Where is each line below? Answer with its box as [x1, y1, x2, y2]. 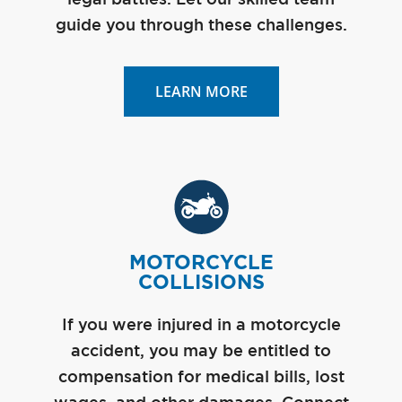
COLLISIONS [137, 269, 265, 293]
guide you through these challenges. [55, 18, 347, 33]
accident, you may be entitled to [71, 344, 331, 359]
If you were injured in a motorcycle [61, 318, 341, 333]
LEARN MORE [154, 81, 248, 101]
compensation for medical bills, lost [57, 370, 345, 385]
